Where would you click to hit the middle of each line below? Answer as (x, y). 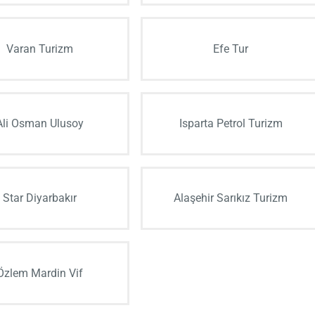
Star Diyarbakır (39, 198)
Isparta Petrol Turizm (231, 123)
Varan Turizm (39, 49)
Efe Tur (231, 49)
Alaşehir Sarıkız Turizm (231, 198)
